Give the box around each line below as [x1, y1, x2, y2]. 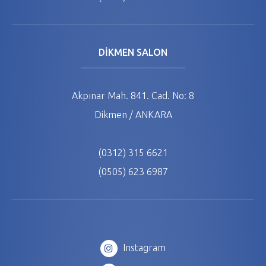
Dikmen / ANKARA [94, 109, 172, 120]
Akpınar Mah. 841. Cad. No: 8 [72, 90, 194, 101]
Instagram [120, 242, 166, 253]
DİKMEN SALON [99, 47, 167, 58]
